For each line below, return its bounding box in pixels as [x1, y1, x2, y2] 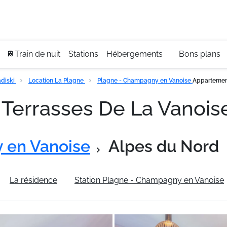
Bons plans [178, 49, 220, 59]
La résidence [10, 175, 57, 185]
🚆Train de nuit [6, 49, 60, 59]
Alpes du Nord [108, 137, 219, 156]
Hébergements [106, 49, 163, 59]
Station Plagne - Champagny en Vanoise [74, 175, 224, 185]
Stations [68, 49, 98, 59]
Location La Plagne [28, 77, 85, 84]
